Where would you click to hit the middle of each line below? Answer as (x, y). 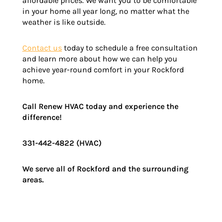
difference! (42, 117)
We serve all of (50, 168)
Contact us (42, 48)
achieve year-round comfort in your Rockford (103, 69)
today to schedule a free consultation (130, 48)
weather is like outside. (64, 22)
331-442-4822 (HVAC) (62, 143)
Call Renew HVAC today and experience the (100, 106)
